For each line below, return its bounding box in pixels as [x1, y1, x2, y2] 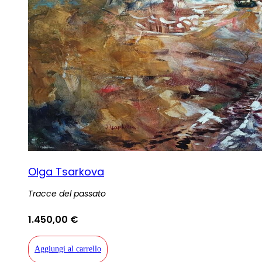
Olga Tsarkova [28, 164, 104, 179]
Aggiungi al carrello [35, 244, 101, 254]
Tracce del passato [28, 187, 106, 199]
